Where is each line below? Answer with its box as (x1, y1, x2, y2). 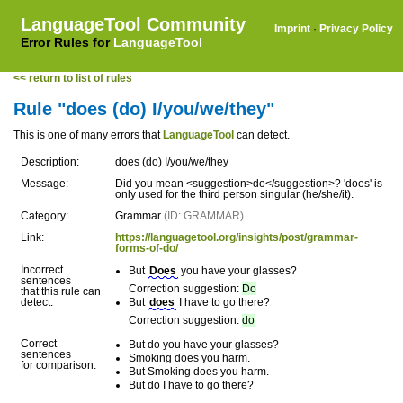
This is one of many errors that (13, 129, 163, 141)
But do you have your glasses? (129, 338, 279, 351)
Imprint (274, 22, 310, 35)
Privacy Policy (319, 22, 393, 35)
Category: (21, 210, 68, 222)
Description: (21, 156, 79, 168)
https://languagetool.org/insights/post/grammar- (115, 231, 358, 244)
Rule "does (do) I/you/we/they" (13, 99, 274, 119)
